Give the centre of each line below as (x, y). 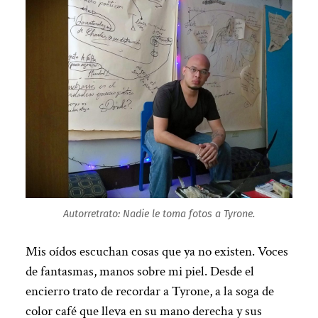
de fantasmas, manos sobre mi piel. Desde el (139, 271)
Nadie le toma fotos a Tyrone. (189, 214)
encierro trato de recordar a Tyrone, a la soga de (149, 291)
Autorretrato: (93, 214)
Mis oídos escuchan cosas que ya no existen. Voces (157, 251)
